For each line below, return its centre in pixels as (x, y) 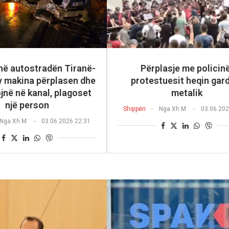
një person (27, 105)
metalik (187, 93)
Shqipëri (135, 109)
